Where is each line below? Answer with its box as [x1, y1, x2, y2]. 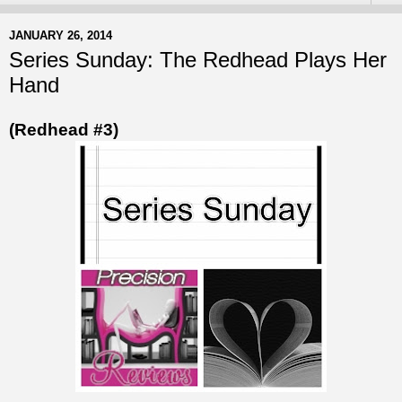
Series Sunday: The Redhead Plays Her [9, 48, 387, 73]
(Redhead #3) [9, 119, 118, 139]
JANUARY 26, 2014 [9, 28, 112, 42]
